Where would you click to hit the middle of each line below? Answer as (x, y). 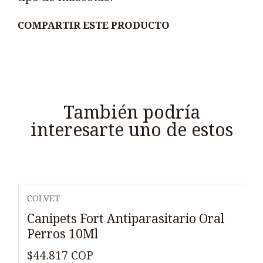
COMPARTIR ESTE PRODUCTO (94, 25)
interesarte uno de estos (131, 130)
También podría (131, 112)
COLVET (43, 199)
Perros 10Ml (63, 234)
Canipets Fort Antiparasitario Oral (126, 219)
